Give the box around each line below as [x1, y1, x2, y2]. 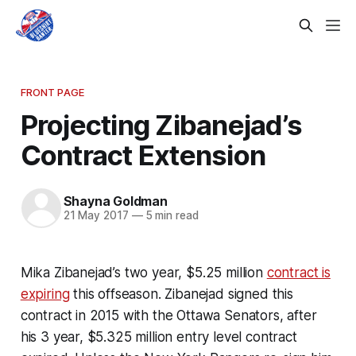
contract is [266, 264, 331, 281]
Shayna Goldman [63, 193, 168, 210]
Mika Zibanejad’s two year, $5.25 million [20, 264, 267, 281]
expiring [20, 285, 70, 302]
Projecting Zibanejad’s [20, 107, 302, 141]
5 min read [142, 209, 199, 222]
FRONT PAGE [20, 85, 85, 99]
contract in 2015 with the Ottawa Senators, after [20, 307, 317, 323]
